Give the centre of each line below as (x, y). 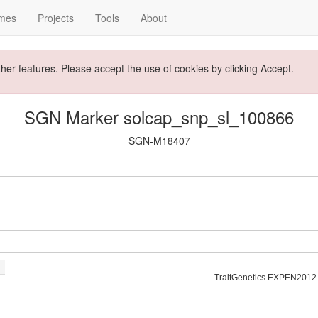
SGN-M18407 (159, 141)
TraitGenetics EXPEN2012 (265, 278)
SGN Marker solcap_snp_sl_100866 (159, 117)
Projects (56, 18)
